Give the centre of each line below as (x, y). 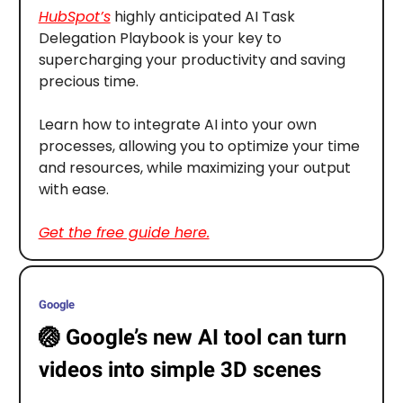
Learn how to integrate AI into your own (177, 125)
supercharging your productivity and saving (192, 60)
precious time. (88, 82)
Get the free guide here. (124, 233)
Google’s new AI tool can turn (206, 338)
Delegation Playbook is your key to (160, 39)
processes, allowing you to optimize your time (199, 147)
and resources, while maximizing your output (194, 168)
